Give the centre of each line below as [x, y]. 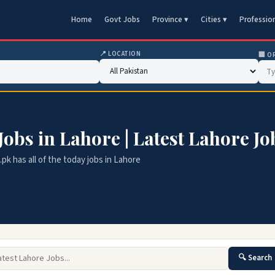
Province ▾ [170, 20]
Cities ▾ [214, 20]
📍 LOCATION [120, 54]
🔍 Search [255, 258]
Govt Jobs [122, 20]
